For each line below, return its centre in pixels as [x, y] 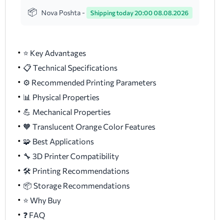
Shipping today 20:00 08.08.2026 [139, 13]
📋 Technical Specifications [70, 68]
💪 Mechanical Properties [67, 112]
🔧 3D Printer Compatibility [71, 156]
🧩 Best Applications [58, 141]
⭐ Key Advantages [55, 53]
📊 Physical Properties [61, 97]
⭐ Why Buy [42, 200]
